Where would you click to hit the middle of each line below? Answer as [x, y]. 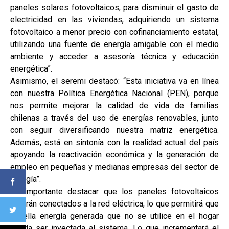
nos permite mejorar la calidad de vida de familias [114, 106]
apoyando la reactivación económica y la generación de [114, 155]
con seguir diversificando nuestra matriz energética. [114, 130]
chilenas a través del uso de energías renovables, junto [114, 118]
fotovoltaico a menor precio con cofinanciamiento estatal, [114, 32]
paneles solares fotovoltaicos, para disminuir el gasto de [114, 8]
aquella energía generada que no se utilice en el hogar [114, 216]
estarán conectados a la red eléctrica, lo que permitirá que [114, 204]
